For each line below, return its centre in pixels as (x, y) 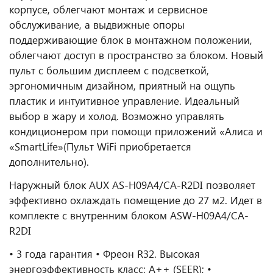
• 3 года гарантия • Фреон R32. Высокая (105, 254)
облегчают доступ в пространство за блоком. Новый (136, 55)
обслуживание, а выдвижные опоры (97, 25)
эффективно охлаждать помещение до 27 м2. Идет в (136, 200)
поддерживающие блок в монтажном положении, (131, 40)
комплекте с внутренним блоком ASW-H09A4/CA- (129, 215)
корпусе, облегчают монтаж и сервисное (108, 9)
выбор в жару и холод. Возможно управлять (117, 116)
